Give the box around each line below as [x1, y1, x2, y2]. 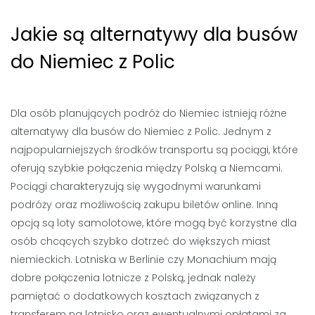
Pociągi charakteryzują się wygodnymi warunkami [11, 179, 261, 193]
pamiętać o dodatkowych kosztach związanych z [11, 289, 259, 303]
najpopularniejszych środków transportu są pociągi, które [11, 143, 298, 157]
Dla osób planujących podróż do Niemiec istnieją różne [11, 106, 287, 120]
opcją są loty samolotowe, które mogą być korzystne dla [11, 216, 297, 230]
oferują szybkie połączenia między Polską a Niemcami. [11, 161, 283, 175]
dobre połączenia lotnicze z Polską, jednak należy [11, 271, 256, 285]
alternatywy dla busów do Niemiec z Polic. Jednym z [11, 124, 271, 139]
